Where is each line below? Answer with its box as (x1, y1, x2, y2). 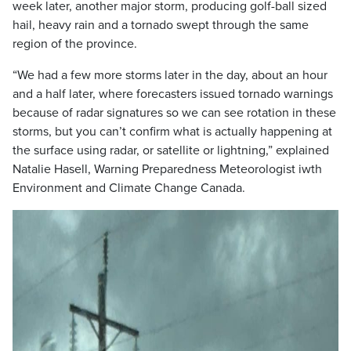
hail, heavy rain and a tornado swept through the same (13, 17, 309, 33)
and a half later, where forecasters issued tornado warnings (13, 86, 333, 102)
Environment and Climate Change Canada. (13, 180, 245, 196)
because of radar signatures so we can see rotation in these (13, 105, 336, 121)
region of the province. (13, 36, 137, 52)
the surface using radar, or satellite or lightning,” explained (13, 143, 329, 158)
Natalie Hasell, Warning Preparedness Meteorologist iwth (13, 161, 322, 177)
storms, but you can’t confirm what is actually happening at (13, 124, 332, 139)
